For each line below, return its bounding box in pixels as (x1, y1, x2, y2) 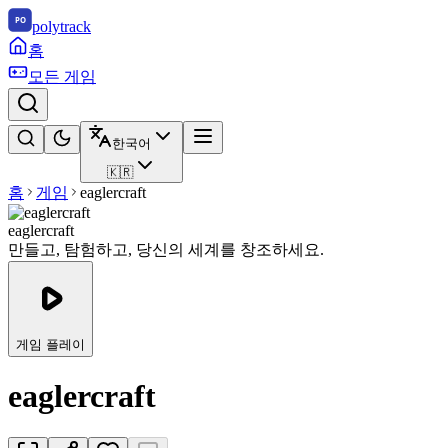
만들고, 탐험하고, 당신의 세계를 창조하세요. (8, 241, 324, 258)
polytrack (32, 18, 91, 35)
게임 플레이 (16, 337, 85, 352)
